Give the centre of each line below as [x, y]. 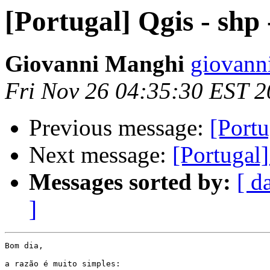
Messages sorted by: [130, 182]
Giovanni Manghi [95, 64]
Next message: [101, 155]
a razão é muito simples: [63, 264]
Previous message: [119, 128]
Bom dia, [24, 246]
